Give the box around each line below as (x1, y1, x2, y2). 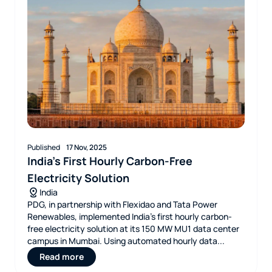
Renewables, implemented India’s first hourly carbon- (27, 211, 232, 222)
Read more (39, 251, 84, 262)
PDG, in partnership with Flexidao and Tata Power (27, 199, 217, 210)
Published (27, 142, 60, 152)
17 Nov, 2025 (66, 142, 107, 152)
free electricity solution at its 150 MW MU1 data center (27, 223, 239, 234)
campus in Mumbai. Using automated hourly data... (27, 235, 225, 246)
